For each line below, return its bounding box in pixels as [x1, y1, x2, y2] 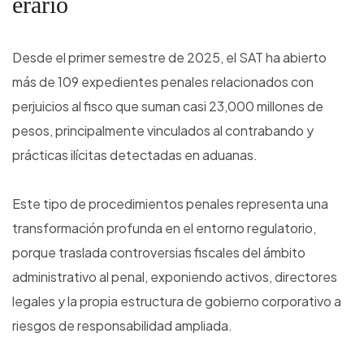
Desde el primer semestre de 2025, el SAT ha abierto [12, 49, 327, 67]
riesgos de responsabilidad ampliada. [12, 317, 232, 335]
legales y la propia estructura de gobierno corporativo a [12, 292, 341, 310]
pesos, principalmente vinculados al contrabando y [12, 122, 314, 140]
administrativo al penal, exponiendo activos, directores [12, 268, 337, 286]
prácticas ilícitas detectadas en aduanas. [12, 146, 258, 164]
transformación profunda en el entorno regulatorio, [12, 219, 316, 237]
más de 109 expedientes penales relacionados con [12, 73, 314, 91]
